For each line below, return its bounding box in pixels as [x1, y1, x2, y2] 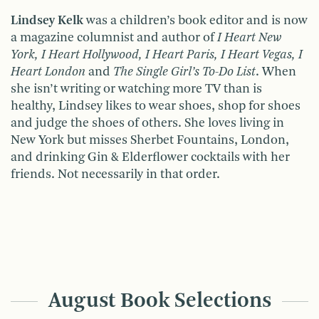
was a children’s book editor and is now [83, 14, 308, 28]
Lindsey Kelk [11, 14, 83, 28]
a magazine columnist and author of [11, 31, 214, 45]
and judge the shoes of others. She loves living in [11, 117, 284, 130]
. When [256, 66, 296, 79]
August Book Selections [48, 291, 271, 313]
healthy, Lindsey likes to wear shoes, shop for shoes [11, 100, 300, 113]
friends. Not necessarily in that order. [11, 168, 220, 182]
